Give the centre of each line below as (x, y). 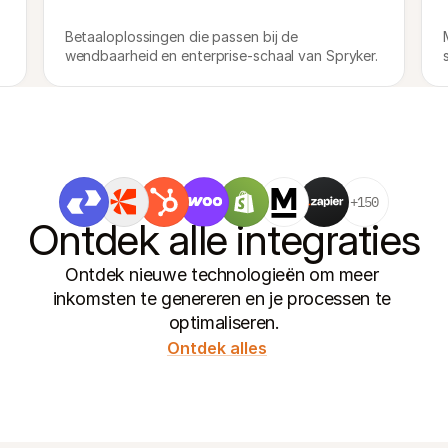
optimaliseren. (224, 322)
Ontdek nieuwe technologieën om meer (221, 274)
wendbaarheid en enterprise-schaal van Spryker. (221, 55)
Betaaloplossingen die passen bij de (181, 36)
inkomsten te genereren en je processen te (221, 298)
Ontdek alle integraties (224, 239)
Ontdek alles (217, 348)
